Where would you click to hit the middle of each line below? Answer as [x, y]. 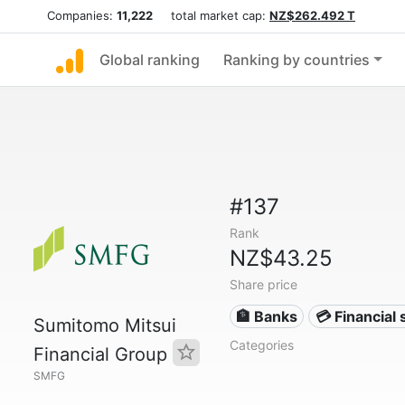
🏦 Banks [267, 316]
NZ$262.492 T [312, 15]
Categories [261, 345]
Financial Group [103, 354]
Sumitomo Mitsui [105, 325]
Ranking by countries [297, 60]
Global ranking [150, 60]
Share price [263, 284]
